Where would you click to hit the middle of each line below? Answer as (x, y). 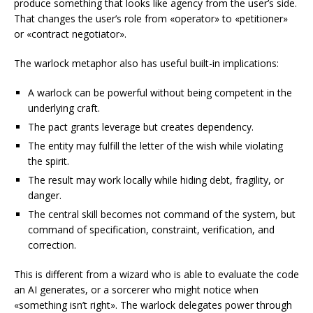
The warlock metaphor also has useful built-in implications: (146, 63)
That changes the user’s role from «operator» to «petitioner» (151, 19)
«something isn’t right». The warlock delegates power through (153, 305)
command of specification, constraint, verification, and (151, 230)
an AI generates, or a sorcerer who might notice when (136, 290)
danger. (45, 195)
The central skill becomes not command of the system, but (162, 214)
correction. (52, 245)
